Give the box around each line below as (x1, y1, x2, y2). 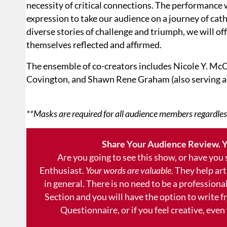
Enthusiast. (39, 165, 86, 176)
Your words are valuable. (85, 165, 173, 176)
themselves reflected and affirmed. (26, 39, 162, 51)
